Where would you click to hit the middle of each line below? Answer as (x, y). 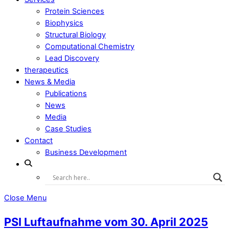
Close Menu (25, 198)
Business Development (86, 153)
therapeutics (47, 70)
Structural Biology (75, 35)
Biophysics (64, 23)
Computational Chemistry (90, 47)
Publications (66, 94)
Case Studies (68, 129)
